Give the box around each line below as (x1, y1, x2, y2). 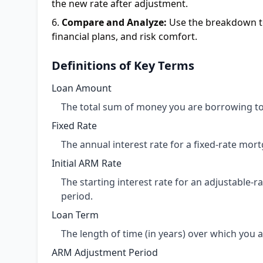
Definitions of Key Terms (52, 58, 194, 73)
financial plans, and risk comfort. (52, 30, 197, 43)
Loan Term (52, 208, 99, 221)
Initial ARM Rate (52, 157, 122, 170)
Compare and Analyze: (62, 16, 167, 29)
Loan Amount (52, 82, 112, 95)
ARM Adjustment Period (52, 246, 158, 259)
